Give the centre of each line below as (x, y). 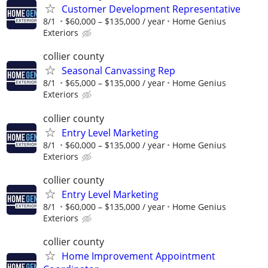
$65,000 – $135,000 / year (115, 83)
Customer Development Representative (151, 9)
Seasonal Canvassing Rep (118, 71)
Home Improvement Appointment (138, 256)
